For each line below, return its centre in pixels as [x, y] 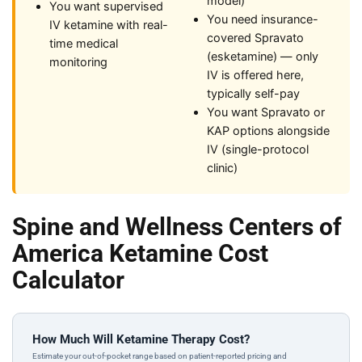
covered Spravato [255, 38]
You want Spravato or [266, 112]
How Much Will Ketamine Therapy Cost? [141, 339]
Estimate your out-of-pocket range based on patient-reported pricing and [160, 356]
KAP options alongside [268, 131]
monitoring [78, 62]
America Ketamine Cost [140, 253]
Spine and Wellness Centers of [177, 227]
